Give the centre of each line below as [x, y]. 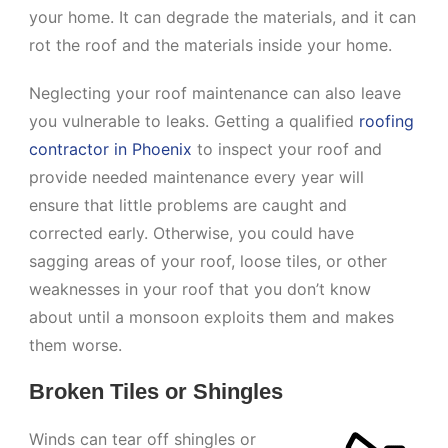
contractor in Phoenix [111, 149]
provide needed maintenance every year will [197, 177]
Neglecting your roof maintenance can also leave [215, 93]
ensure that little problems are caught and [188, 205]
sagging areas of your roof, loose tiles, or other [208, 261]
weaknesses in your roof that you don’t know [200, 289]
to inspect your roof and [287, 149]
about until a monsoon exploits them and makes [212, 317]
